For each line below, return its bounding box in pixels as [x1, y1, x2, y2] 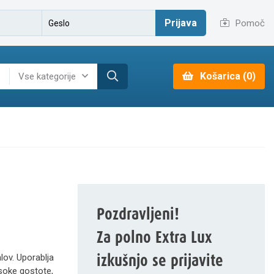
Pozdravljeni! [97, 205, 179, 224]
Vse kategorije [18, 71, 76, 82]
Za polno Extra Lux [97, 228, 212, 247]
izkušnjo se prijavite [97, 251, 223, 270]
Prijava [165, 17, 198, 29]
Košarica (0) [200, 70, 256, 82]
